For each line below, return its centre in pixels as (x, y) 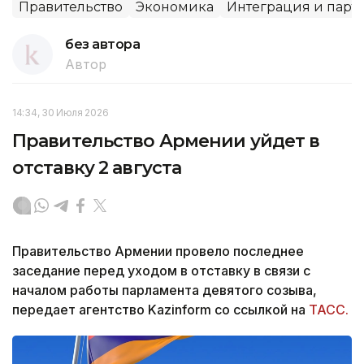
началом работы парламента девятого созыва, (165, 290)
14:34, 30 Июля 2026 (61, 112)
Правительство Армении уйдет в (166, 141)
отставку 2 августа (97, 167)
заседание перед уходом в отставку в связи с (161, 270)
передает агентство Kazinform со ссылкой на (160, 309)
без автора (103, 44)
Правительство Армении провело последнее (158, 251)
